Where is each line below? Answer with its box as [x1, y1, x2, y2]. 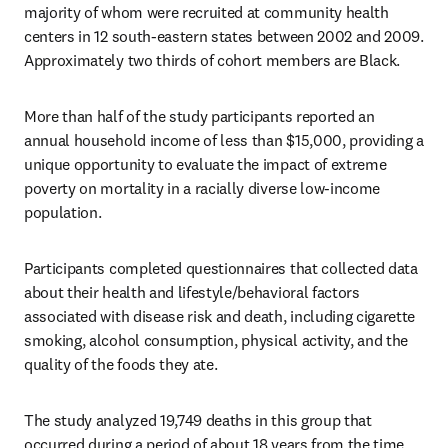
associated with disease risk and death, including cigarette [24, 306, 416, 326]
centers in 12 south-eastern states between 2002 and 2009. [24, 26, 424, 46]
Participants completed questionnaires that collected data [24, 258, 418, 278]
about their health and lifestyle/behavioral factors [24, 282, 360, 302]
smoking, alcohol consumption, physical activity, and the [24, 330, 409, 350]
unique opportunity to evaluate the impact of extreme [24, 154, 387, 174]
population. [24, 202, 106, 222]
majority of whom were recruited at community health [24, 2, 389, 22]
